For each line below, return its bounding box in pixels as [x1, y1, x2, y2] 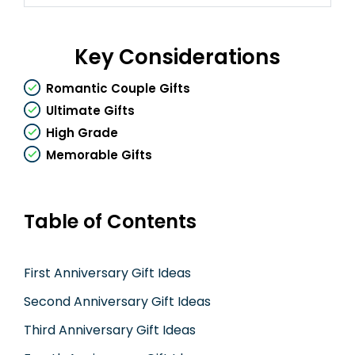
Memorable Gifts [46, 147, 152, 164]
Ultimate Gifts [46, 102, 135, 120]
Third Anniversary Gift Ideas [24, 321, 196, 340]
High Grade [46, 124, 118, 142]
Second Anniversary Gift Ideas [24, 292, 211, 311]
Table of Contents [24, 208, 197, 235]
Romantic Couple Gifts [46, 80, 190, 97]
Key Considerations [74, 43, 281, 72]
